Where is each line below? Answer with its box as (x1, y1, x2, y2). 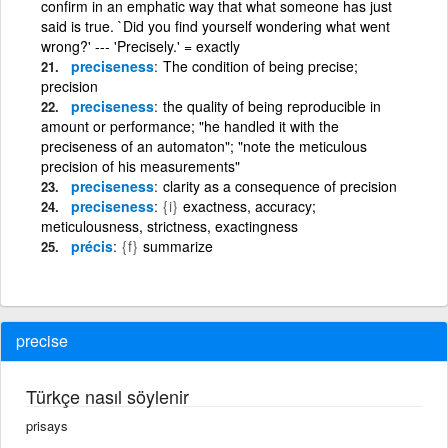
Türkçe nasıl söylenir (26, 382, 189, 409)
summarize (143, 235, 213, 256)
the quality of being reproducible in (163, 95, 381, 116)
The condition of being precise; (163, 55, 358, 76)
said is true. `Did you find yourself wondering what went (41, 15, 390, 36)
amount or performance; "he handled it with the (41, 115, 339, 136)
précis (71, 235, 113, 256)
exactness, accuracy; (183, 195, 316, 216)
